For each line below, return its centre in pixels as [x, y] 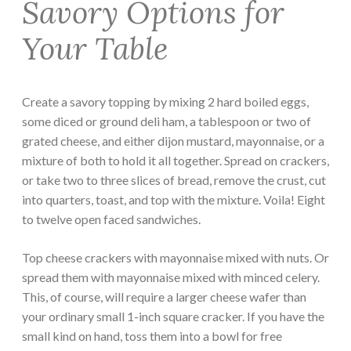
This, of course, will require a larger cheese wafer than [164, 297]
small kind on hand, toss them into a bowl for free [152, 336]
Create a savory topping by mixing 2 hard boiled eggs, [165, 102]
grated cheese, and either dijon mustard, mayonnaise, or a [173, 141]
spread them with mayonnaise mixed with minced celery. [171, 277]
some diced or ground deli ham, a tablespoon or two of [166, 121]
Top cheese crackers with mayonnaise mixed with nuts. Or [175, 258]
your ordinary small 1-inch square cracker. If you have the [173, 317]
